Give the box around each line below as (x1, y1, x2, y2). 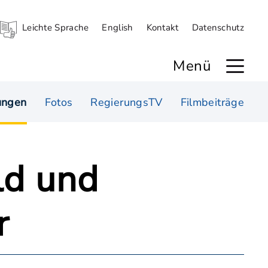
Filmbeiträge (180, 95, 244, 109)
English (102, 22, 133, 33)
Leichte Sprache (22, 22, 89, 33)
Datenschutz (191, 22, 244, 33)
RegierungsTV (90, 95, 163, 109)
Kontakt (146, 22, 179, 33)
